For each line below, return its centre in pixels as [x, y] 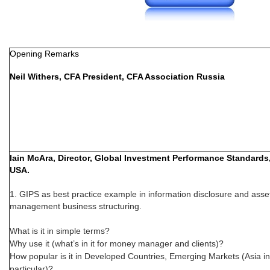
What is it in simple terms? [60, 231]
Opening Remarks [44, 54]
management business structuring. [76, 206]
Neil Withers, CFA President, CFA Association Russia [117, 77]
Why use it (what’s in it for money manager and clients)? [118, 243]
